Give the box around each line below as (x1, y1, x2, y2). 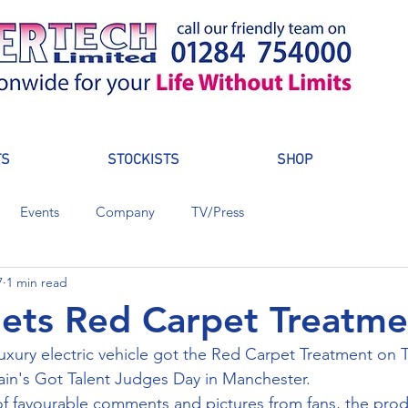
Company (96, 203, 155, 220)
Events (20, 203, 59, 220)
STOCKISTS (107, 151, 179, 169)
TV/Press (191, 203, 244, 220)
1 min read (6, 273, 67, 291)
